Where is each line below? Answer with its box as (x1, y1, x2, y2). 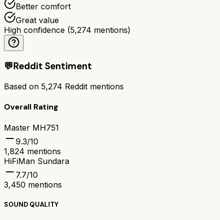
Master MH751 (4, 122, 59, 133)
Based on (4, 82, 41, 91)
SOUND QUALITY (4, 200, 58, 209)
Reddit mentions (62, 82, 124, 91)
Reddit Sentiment (13, 60, 92, 73)
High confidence (4, 25, 65, 35)
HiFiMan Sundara (4, 156, 69, 166)
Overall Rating (4, 102, 58, 112)
